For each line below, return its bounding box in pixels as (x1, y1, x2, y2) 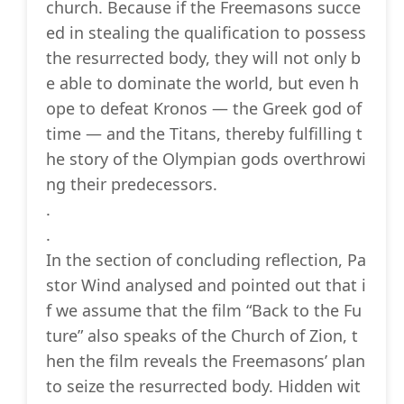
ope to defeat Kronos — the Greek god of (46, 97, 362, 120)
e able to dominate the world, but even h (46, 72, 359, 95)
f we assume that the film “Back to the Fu (46, 299, 362, 322)
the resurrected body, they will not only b (46, 47, 361, 69)
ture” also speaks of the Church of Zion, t (46, 325, 358, 347)
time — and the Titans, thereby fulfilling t (46, 123, 363, 145)
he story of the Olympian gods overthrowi (46, 148, 366, 170)
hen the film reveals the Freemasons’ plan (46, 350, 365, 372)
